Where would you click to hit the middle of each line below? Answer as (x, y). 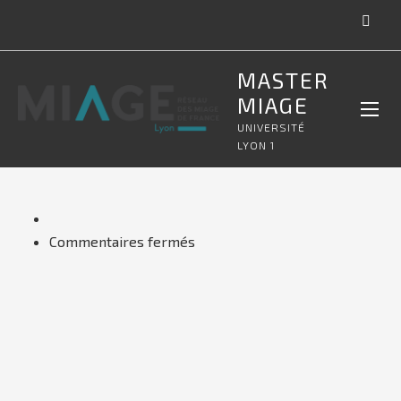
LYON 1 (256, 145)
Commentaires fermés (122, 241)
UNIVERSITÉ (271, 127)
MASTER (283, 80)
